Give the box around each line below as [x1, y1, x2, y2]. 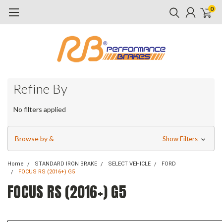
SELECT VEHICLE [108, 160, 151, 167]
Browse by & [15, 134, 54, 143]
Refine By [13, 81, 68, 97]
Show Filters [162, 134, 199, 143]
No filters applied [13, 105, 66, 113]
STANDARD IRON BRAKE [35, 160, 97, 167]
